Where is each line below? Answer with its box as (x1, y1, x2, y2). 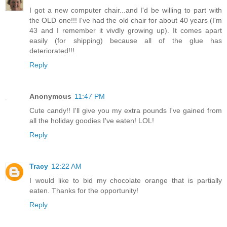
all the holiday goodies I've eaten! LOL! (29, 116, 154, 125)
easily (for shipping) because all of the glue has (29, 36, 222, 45)
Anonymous (29, 92, 71, 100)
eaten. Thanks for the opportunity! (29, 186, 138, 195)
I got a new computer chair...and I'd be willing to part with (29, 6, 222, 14)
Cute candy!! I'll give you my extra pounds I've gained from (29, 106, 222, 115)
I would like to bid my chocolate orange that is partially (29, 176, 222, 184)
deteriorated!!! (29, 46, 74, 55)
